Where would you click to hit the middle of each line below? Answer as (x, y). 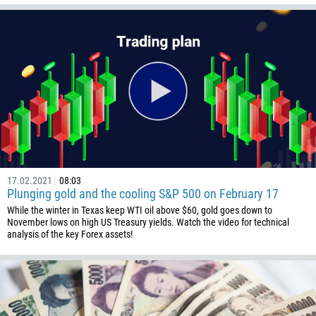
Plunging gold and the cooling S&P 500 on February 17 (143, 194)
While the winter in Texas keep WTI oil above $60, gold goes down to (140, 210)
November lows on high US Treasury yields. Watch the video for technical (148, 222)
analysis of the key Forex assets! (70, 234)
